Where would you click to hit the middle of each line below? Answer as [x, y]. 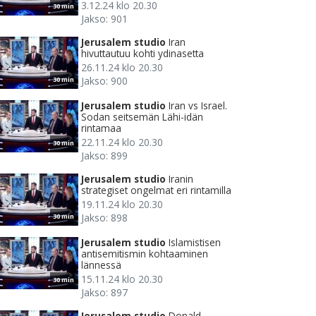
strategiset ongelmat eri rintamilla [156, 190]
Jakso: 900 [104, 81]
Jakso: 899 [104, 156]
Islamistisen [195, 243]
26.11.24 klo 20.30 [122, 68]
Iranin [181, 179]
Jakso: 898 [104, 218]
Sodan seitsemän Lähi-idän [142, 117]
